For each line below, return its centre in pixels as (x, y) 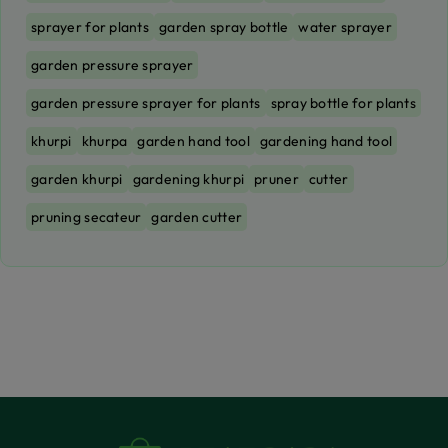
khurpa (104, 141)
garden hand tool (193, 141)
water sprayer (345, 27)
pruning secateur (86, 217)
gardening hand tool (326, 141)
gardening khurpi (188, 179)
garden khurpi (77, 179)
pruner (276, 179)
